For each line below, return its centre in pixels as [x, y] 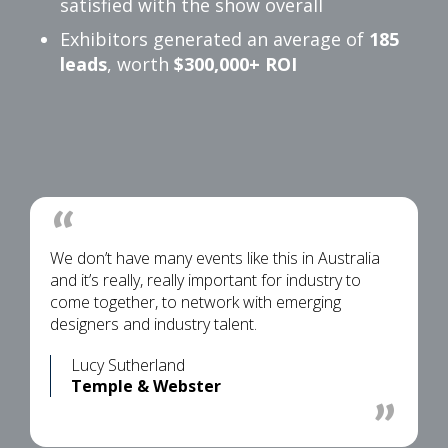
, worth [140, 63]
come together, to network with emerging [195, 301]
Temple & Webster [146, 385]
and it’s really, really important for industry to [205, 279]
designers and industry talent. [153, 323]
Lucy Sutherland [128, 364]
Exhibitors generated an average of [214, 38]
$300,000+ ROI [235, 63]
